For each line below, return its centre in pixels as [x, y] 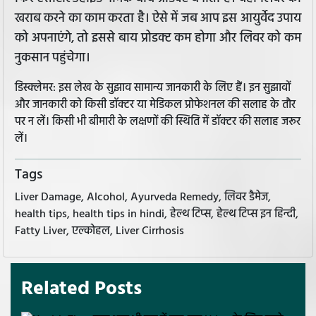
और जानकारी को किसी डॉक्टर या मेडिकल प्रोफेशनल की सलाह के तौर [155, 105]
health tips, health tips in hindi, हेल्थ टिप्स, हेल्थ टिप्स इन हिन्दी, [157, 214]
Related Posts [81, 288]
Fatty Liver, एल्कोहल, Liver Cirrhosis [99, 231]
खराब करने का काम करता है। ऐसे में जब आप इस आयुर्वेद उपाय [158, 19]
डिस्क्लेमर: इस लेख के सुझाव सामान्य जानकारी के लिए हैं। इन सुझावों [153, 89]
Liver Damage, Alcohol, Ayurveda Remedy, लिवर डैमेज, [143, 197]
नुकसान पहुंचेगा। [53, 59]
